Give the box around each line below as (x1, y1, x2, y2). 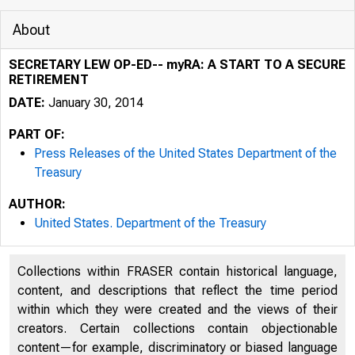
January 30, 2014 (45, 95, 143, 110)
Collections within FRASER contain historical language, (17, 264, 338, 279)
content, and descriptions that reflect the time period (17, 283, 338, 298)
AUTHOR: (9, 197, 66, 212)
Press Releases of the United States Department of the (34, 146, 337, 161)
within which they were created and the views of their (17, 302, 338, 317)
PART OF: (9, 127, 65, 142)
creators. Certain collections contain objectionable (17, 321, 338, 336)
